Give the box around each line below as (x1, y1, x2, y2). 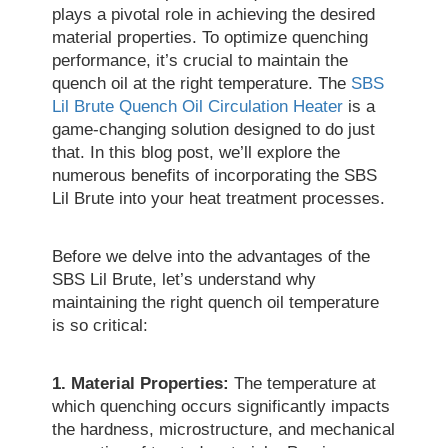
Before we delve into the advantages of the (52, 247, 371, 267)
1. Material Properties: (52, 374, 230, 394)
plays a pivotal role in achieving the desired (52, 5, 376, 25)
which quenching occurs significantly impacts (52, 397, 391, 417)
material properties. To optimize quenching (52, 28, 369, 48)
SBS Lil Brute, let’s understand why (52, 270, 317, 290)
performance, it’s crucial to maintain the (52, 51, 349, 71)
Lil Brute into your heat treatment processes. (52, 189, 386, 209)
